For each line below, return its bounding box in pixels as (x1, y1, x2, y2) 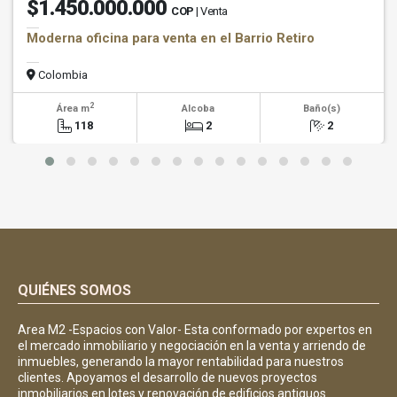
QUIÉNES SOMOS (18, 282, 131, 300)
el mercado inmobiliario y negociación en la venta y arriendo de (18, 339, 366, 354)
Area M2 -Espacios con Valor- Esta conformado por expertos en (18, 323, 372, 338)
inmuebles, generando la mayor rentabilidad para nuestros (18, 354, 344, 370)
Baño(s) (303, 103, 341, 115)
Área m (56, 103, 90, 115)
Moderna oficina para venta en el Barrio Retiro (27, 30, 315, 47)
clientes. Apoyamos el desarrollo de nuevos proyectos (18, 370, 317, 385)
